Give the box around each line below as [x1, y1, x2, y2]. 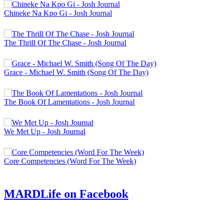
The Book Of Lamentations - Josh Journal [4, 98, 135, 107]
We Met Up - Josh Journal [4, 127, 85, 136]
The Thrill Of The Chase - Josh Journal [4, 38, 126, 47]
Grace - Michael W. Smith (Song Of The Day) [4, 68, 148, 77]
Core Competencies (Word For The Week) [4, 157, 136, 166]
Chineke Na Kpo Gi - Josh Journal [4, 9, 112, 18]
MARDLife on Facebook [4, 187, 128, 201]
